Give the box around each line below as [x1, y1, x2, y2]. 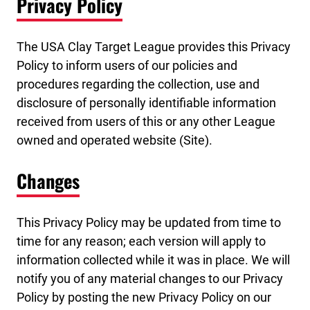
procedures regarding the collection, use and [17, 76, 259, 91]
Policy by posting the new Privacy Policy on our [17, 289, 271, 304]
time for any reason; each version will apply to [17, 233, 266, 248]
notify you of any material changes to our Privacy [17, 271, 283, 286]
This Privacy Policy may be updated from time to [17, 215, 281, 230]
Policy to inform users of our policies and [17, 57, 237, 73]
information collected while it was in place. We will [17, 252, 290, 267]
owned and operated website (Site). [17, 132, 212, 147]
